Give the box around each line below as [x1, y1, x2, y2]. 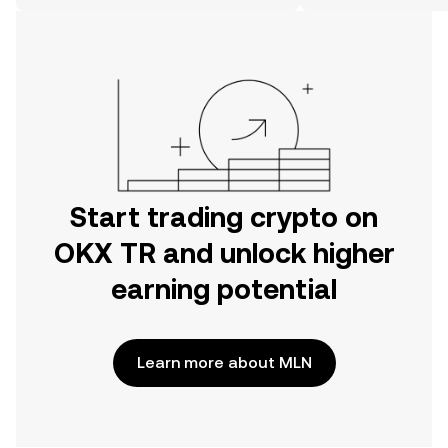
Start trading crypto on [70, 201, 378, 233]
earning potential [111, 273, 337, 305]
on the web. [32, 3, 110, 19]
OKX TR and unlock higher [53, 237, 395, 269]
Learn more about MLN [136, 353, 312, 372]
